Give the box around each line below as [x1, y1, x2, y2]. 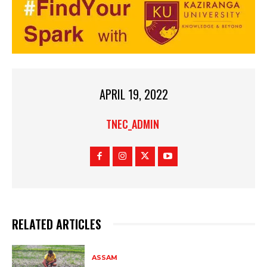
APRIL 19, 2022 [99, 85, 168, 104]
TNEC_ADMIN [106, 116, 159, 132]
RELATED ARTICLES [12, 215, 101, 234]
